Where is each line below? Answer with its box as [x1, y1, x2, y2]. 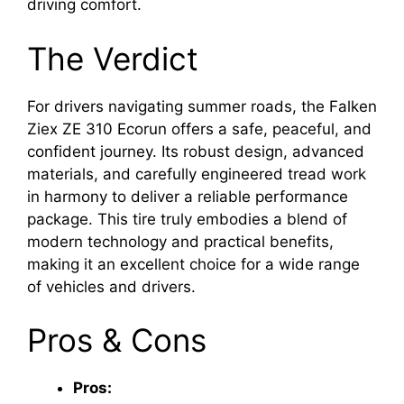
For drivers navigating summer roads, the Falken [27, 96, 377, 115]
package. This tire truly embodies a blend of [27, 209, 347, 228]
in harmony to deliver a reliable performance [27, 187, 348, 206]
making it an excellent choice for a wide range [27, 254, 360, 273]
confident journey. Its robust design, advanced [27, 142, 364, 161]
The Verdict [27, 39, 198, 78]
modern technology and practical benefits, [27, 232, 334, 251]
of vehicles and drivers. [27, 277, 196, 296]
